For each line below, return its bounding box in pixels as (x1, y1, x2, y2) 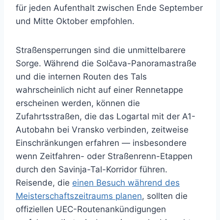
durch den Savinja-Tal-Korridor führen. (16, 164, 167, 174)
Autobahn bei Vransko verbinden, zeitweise (16, 124, 189, 135)
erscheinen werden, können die (16, 98, 140, 108)
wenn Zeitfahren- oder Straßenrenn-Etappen (16, 151, 192, 161)
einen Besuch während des (72, 177, 180, 188)
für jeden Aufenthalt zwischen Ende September (16, 2, 203, 13)
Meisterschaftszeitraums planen (16, 191, 142, 201)
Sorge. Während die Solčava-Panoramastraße (16, 58, 196, 68)
